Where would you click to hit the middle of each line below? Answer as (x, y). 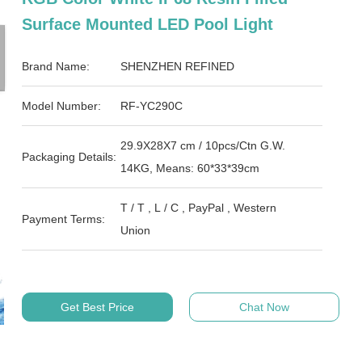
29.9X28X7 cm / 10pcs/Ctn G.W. (160, 145)
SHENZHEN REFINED (178, 66)
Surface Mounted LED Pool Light (148, 24)
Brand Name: (56, 66)
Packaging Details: (69, 157)
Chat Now (264, 307)
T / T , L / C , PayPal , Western (138, 208)
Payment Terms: (64, 219)
